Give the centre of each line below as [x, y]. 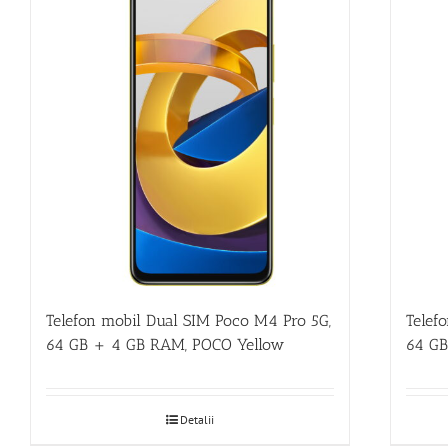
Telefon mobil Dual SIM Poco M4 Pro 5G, [188, 320]
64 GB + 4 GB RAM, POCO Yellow [165, 344]
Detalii [196, 419]
